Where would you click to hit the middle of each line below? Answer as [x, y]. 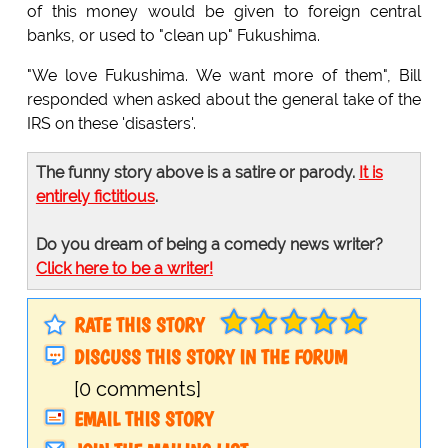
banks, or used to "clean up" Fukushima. [173, 36]
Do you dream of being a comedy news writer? [209, 245]
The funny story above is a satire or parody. [197, 173]
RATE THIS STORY [138, 325]
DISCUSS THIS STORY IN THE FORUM [210, 357]
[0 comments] [137, 389]
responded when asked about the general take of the [224, 100]
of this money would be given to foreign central [224, 12]
